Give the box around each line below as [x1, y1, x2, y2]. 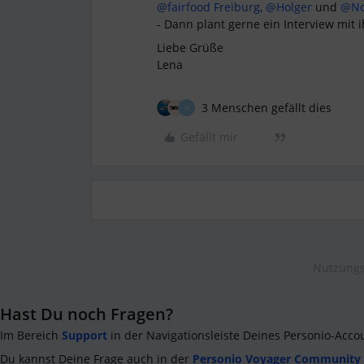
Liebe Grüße [157, 40, 223, 55]
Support [62, 327, 107, 343]
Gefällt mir [180, 129, 238, 145]
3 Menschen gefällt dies [201, 100, 331, 115]
